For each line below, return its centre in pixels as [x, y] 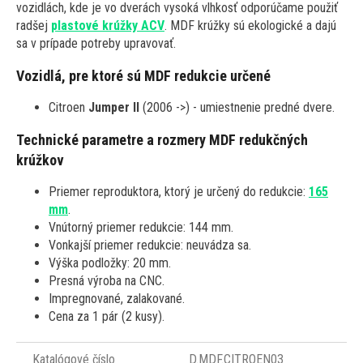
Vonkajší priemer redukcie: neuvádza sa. [150, 246]
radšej [34, 26]
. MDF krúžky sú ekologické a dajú [250, 26]
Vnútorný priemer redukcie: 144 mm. [141, 228]
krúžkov [40, 160]
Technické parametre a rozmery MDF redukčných [162, 140]
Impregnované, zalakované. [117, 299]
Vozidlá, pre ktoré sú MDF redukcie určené [143, 76]
